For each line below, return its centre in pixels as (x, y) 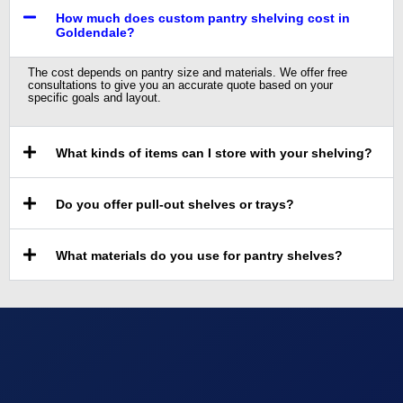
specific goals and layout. (94, 97)
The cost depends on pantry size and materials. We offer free (188, 72)
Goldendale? (96, 32)
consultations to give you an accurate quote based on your (180, 85)
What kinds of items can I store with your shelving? (215, 152)
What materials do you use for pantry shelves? (200, 255)
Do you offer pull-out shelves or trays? (175, 204)
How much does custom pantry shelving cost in (203, 18)
